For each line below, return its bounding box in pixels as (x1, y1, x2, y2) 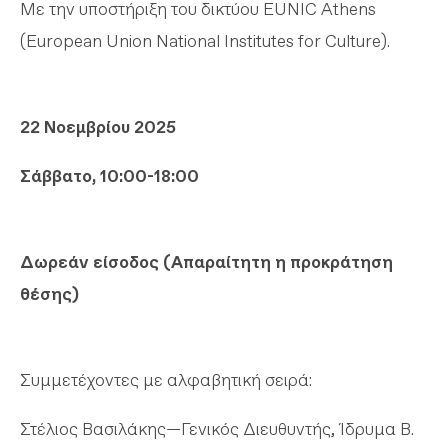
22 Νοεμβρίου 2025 (20, 116, 176, 137)
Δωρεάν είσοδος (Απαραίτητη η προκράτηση (20, 251, 393, 272)
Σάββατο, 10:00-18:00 (20, 165, 199, 186)
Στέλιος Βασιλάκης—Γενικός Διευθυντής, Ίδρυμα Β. (20, 418, 414, 439)
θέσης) (20, 283, 79, 304)
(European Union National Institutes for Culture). (20, 30, 390, 51)
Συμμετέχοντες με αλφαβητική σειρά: (20, 369, 312, 390)
